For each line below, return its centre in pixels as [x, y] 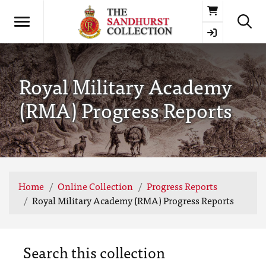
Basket [231, 9]
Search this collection [94, 252]
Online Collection [95, 186]
